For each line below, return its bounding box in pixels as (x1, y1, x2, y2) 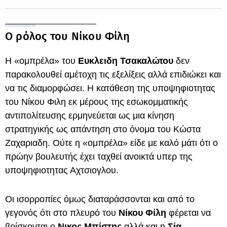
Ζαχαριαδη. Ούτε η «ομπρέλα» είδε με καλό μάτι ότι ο (5, 138, 218, 148)
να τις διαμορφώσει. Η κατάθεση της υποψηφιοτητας (5, 83, 215, 93)
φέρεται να (166, 208, 211, 218)
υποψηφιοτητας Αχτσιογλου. (5, 165, 121, 175)
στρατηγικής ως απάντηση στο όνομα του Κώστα (5, 124, 201, 134)
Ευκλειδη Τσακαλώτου (78, 56, 173, 66)
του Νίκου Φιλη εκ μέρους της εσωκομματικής (5, 97, 188, 107)
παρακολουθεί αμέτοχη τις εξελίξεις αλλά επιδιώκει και (5, 69, 221, 80)
